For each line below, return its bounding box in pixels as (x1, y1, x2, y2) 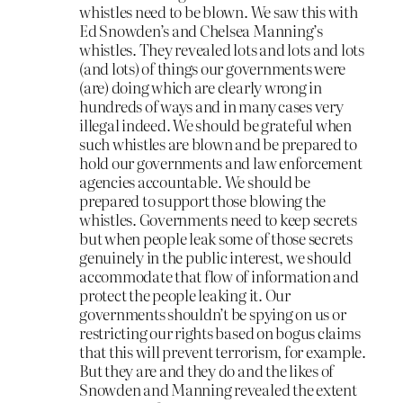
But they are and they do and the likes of (79, 358, 335, 381)
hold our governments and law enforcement (79, 150, 363, 174)
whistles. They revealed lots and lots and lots (79, 37, 364, 60)
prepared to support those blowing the (79, 188, 327, 211)
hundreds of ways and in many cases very (79, 94, 344, 117)
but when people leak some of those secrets (79, 226, 353, 249)
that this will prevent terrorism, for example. (79, 339, 366, 363)
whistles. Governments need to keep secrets (79, 207, 357, 230)
